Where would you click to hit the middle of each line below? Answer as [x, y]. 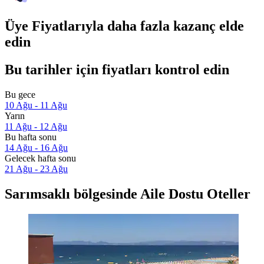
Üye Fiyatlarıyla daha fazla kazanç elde [124, 26]
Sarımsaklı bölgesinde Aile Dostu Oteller [128, 194]
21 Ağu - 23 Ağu [36, 169]
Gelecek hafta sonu [40, 159]
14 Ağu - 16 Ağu [36, 148]
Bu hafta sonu [31, 137]
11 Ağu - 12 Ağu [36, 127]
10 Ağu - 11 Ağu [36, 105]
